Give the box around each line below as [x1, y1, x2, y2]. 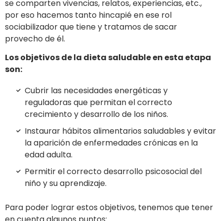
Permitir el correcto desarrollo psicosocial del [25, 166, 202, 178]
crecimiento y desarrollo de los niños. [25, 109, 168, 120]
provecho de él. [5, 33, 65, 44]
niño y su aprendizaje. [25, 178, 107, 189]
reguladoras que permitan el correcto [25, 97, 172, 109]
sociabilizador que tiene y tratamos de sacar [5, 21, 177, 33]
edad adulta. [25, 149, 73, 161]
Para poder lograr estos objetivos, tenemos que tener [5, 202, 213, 214]
